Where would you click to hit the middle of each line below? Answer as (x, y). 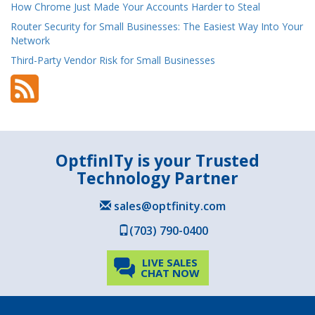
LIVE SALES (170, 263)
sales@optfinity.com (168, 206)
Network (30, 41)
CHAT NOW (170, 273)
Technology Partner (157, 178)
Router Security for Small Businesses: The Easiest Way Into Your (157, 27)
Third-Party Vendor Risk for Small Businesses (113, 60)
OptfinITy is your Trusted (157, 161)
